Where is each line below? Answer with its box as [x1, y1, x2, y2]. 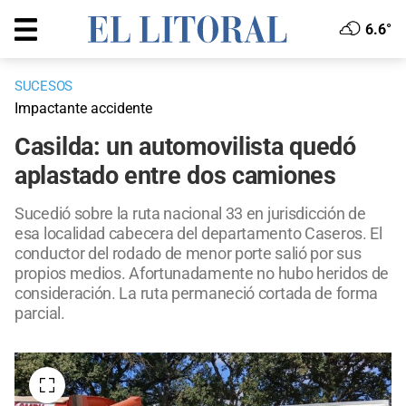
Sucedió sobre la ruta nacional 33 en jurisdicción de [14, 204, 366, 224]
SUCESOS [14, 78, 72, 95]
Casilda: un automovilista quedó [14, 132, 356, 162]
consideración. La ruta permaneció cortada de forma [14, 284, 379, 304]
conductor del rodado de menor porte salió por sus [14, 244, 362, 264]
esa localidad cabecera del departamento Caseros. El [14, 224, 382, 244]
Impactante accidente [14, 100, 152, 118]
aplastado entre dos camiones [14, 161, 336, 191]
